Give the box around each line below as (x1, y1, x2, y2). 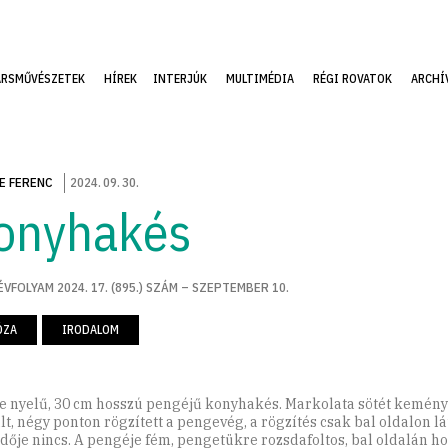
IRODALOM (61, 322, 119, 338)
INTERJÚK (152, 71, 207, 86)
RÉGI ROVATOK (312, 71, 392, 86)
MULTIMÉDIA (225, 71, 294, 86)
